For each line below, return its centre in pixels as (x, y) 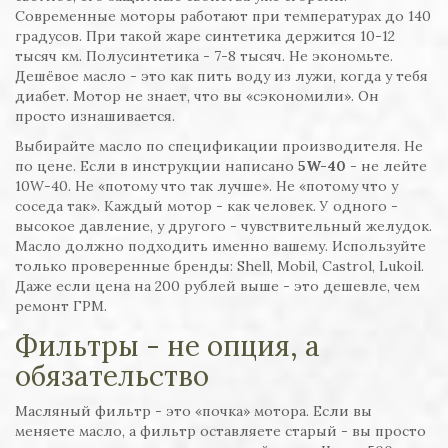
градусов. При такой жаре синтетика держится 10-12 (205, 36)
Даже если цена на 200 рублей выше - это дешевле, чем (217, 286)
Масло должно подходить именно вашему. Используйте (220, 246)
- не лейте (386, 166)
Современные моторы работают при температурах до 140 (223, 16)
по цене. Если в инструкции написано (156, 166)
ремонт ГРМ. (61, 306)
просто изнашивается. (95, 116)
